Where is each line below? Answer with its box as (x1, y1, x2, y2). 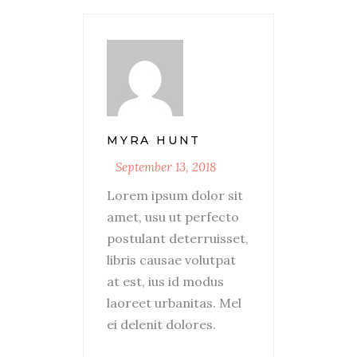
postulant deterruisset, (107, 229, 249, 246)
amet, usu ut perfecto (107, 208, 239, 225)
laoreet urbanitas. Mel (107, 294, 241, 311)
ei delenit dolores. (107, 316, 216, 332)
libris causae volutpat (107, 251, 236, 268)
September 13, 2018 (116, 159, 216, 175)
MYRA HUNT (107, 132, 202, 147)
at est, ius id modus (107, 273, 224, 289)
